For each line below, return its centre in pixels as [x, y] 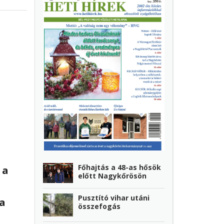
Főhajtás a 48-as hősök [120, 167]
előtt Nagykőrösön [112, 175]
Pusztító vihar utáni [114, 198]
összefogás [99, 206]
